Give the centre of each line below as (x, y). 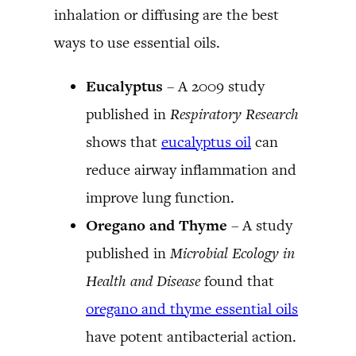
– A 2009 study (216, 86)
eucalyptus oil (206, 141)
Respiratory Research (234, 114)
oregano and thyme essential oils (192, 308)
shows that (124, 141)
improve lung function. (160, 197)
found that (237, 281)
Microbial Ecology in (232, 253)
